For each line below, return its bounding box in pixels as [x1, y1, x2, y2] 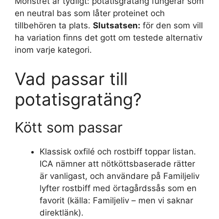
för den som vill [140, 20, 203, 30]
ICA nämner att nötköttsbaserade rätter [40, 159, 195, 169]
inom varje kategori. [15, 44, 92, 55]
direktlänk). [40, 208, 84, 218]
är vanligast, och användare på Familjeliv [40, 171, 199, 181]
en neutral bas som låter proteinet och [15, 8, 165, 18]
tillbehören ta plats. [15, 20, 93, 30]
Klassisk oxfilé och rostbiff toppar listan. [40, 147, 196, 156]
